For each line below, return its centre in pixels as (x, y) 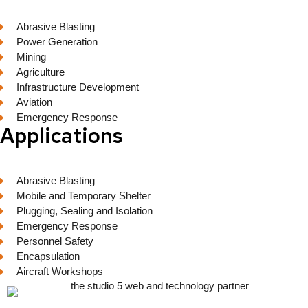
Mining (31, 57)
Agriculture (40, 72)
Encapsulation (48, 256)
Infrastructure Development (77, 87)
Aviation (34, 102)
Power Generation (57, 42)
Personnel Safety (55, 241)
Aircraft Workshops (59, 271)
